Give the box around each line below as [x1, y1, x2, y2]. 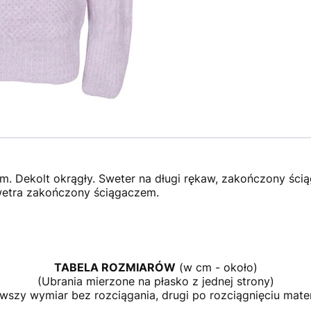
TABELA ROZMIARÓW [53, 260, 176, 274]
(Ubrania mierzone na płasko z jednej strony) [37, 274, 274, 288]
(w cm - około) [175, 260, 258, 274]
